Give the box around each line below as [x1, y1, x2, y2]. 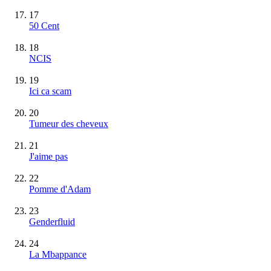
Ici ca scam [29, 85, 71, 96]
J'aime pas [29, 151, 68, 162]
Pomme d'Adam [29, 183, 91, 194]
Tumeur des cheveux [29, 118, 108, 129]
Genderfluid [29, 216, 75, 227]
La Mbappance [29, 249, 87, 260]
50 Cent [29, 20, 59, 31]
